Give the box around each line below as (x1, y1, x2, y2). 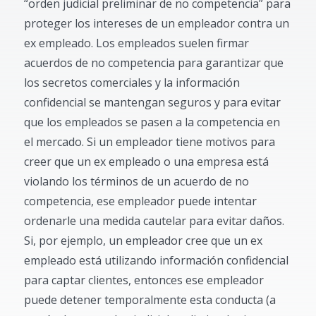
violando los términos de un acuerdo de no (24, 174, 250, 189)
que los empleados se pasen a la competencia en (24, 114, 281, 130)
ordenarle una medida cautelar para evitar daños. (24, 213, 285, 229)
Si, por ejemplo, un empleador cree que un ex (24, 233, 263, 248)
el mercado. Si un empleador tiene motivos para (24, 134, 276, 150)
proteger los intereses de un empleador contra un (24, 16, 290, 31)
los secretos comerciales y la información (24, 75, 241, 90)
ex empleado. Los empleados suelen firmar (24, 35, 250, 51)
